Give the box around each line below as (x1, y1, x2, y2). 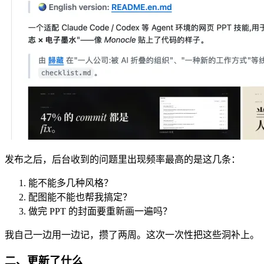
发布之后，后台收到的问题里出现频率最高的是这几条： (5, 154, 240, 164)
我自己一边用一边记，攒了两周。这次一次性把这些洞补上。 (5, 229, 259, 240)
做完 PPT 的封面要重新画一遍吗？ (28, 206, 172, 216)
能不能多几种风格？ (28, 177, 113, 188)
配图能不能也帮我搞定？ (28, 192, 132, 202)
